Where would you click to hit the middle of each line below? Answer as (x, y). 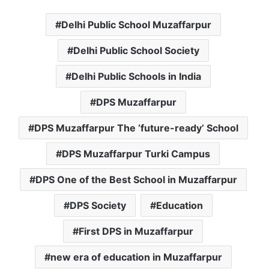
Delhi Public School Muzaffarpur (136, 25)
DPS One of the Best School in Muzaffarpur (136, 180)
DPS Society (98, 206)
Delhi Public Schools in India (136, 77)
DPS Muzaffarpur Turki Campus (136, 154)
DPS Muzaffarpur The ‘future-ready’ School (136, 128)
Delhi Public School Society (136, 51)
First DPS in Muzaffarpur (136, 231)
